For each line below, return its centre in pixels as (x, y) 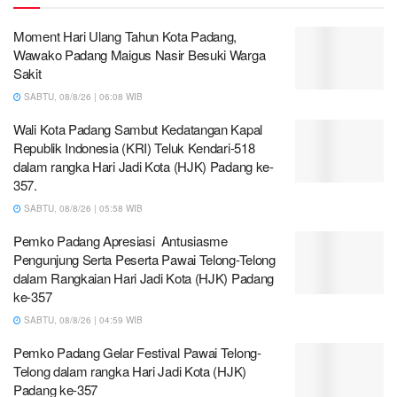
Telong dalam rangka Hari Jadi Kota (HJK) (130, 370)
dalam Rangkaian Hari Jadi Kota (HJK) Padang (144, 277)
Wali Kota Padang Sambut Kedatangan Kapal (138, 128)
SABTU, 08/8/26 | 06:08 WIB (82, 96)
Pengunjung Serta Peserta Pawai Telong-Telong (144, 259)
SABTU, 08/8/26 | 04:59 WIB (82, 319)
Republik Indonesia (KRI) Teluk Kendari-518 (134, 147)
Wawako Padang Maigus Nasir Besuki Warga (141, 54)
